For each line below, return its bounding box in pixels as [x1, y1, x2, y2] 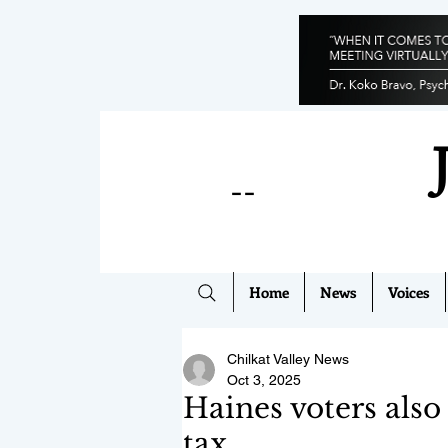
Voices [388, 282, 430, 302]
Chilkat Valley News [227, 351, 349, 367]
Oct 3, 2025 [227, 372, 301, 388]
